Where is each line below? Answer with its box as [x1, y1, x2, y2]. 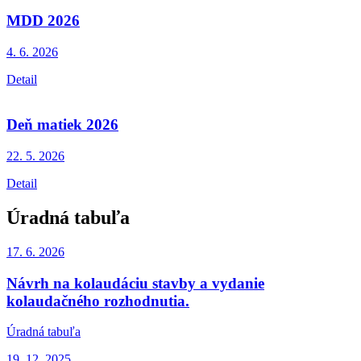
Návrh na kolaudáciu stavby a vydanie [6, 274, 264, 292]
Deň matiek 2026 [6, 116, 118, 134]
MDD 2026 [6, 11, 80, 29]
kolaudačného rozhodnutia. [6, 292, 189, 309]
